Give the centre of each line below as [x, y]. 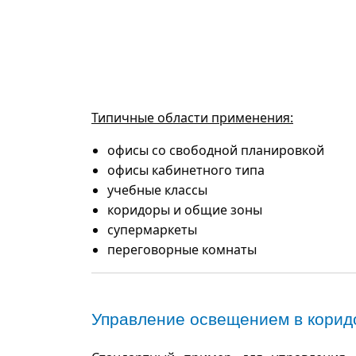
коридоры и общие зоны [185, 209]
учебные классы [157, 190]
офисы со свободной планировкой [216, 150]
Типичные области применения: [192, 117]
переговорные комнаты [182, 249]
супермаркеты [152, 229]
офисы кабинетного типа [186, 170]
